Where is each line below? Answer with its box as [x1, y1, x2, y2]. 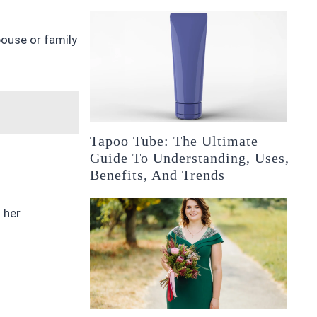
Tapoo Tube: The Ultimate [90, 133, 259, 149]
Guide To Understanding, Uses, [90, 150, 290, 166]
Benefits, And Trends [90, 167, 226, 183]
